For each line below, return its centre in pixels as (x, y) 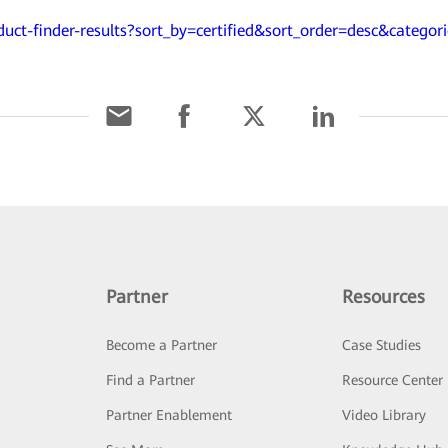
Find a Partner (150, 380)
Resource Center (393, 380)
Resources (384, 297)
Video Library (384, 415)
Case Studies (382, 345)
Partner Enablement (168, 415)
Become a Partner (161, 345)
